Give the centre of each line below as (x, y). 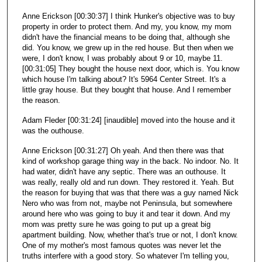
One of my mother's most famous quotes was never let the (121, 245)
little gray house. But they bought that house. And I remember (126, 89)
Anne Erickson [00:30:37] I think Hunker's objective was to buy (128, 16)
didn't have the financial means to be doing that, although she (126, 37)
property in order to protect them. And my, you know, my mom (127, 26)
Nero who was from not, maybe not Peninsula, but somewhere (127, 203)
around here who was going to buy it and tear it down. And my (126, 213)
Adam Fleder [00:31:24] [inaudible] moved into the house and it (128, 120)
